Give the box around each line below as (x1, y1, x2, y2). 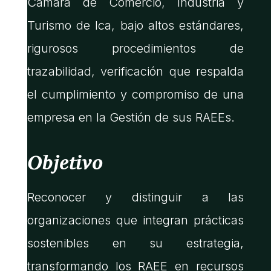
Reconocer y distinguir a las (27, 190, 244, 205)
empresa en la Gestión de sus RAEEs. (27, 110, 235, 125)
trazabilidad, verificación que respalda (27, 64, 244, 79)
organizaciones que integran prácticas (27, 213, 244, 228)
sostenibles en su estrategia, (27, 236, 244, 251)
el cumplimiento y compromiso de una (27, 87, 244, 102)
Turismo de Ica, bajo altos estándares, (27, 18, 244, 33)
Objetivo (27, 146, 103, 179)
